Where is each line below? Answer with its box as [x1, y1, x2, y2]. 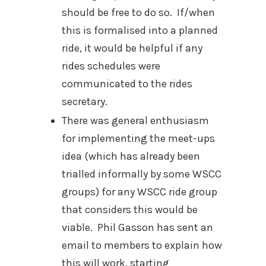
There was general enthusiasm [62, 114, 209, 127]
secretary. [62, 95, 107, 108]
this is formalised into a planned [62, 24, 218, 37]
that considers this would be [62, 203, 198, 216]
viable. [62, 221, 93, 234]
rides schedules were [62, 59, 160, 72]
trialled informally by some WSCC [62, 167, 221, 180]
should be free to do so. [62, 6, 172, 19]
